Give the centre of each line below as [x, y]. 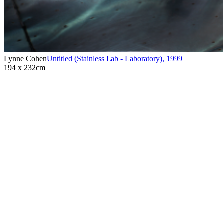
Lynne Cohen [25, 58]
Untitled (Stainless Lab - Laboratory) [105, 58]
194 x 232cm [25, 67]
